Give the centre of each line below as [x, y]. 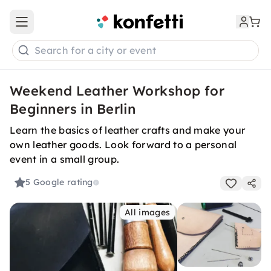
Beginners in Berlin [73, 109]
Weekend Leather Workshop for [117, 91]
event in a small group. [65, 159]
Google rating [63, 182]
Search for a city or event [96, 51]
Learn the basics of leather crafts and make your [128, 130]
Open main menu [57, 27]
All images [148, 212]
